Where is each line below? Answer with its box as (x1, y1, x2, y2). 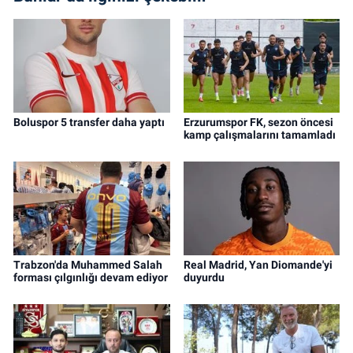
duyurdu (183, 271, 225, 284)
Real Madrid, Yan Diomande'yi (183, 258, 333, 272)
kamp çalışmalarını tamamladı (183, 128, 336, 142)
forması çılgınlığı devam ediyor (13, 271, 168, 284)
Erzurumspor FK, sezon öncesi (183, 116, 333, 129)
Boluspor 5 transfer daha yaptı (13, 116, 165, 129)
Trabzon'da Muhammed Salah (13, 258, 162, 272)
